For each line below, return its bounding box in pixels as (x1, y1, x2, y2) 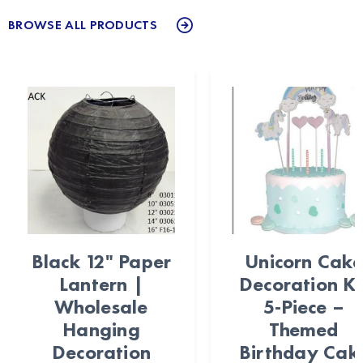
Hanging (62, 317, 140, 343)
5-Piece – (263, 294, 345, 320)
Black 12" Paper (31, 249, 172, 275)
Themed (269, 317, 339, 343)
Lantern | (58, 271, 144, 297)
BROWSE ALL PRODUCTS (8, 16, 158, 34)
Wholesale (54, 294, 148, 320)
